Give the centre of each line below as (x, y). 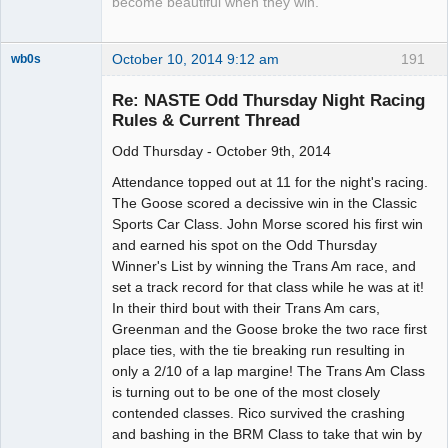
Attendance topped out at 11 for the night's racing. (270, 182)
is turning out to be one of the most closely (246, 392)
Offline (45, 173)
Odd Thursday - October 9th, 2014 (221, 151)
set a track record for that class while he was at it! (268, 287)
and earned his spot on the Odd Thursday (244, 245)
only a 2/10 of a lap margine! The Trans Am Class (268, 371)
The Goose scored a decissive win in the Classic (264, 203)
